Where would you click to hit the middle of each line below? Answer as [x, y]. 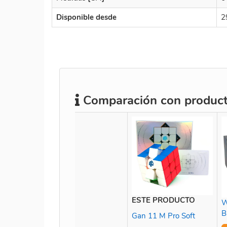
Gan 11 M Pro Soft [163, 216]
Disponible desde [86, 17]
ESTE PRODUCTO [163, 200]
